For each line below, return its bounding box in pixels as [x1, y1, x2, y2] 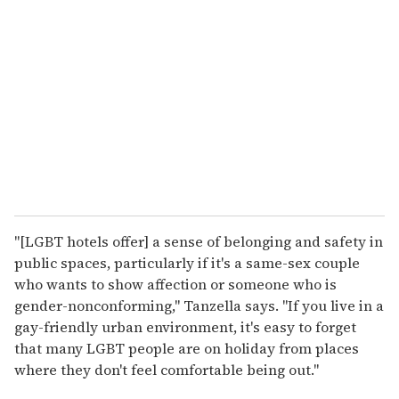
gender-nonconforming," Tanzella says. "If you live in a [14, 295, 384, 315]
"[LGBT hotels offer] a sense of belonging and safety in [14, 231, 383, 251]
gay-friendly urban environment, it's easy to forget [14, 316, 356, 337]
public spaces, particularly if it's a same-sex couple [14, 252, 360, 273]
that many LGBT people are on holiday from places [14, 338, 359, 358]
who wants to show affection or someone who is [14, 273, 337, 294]
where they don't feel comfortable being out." [14, 359, 319, 379]
